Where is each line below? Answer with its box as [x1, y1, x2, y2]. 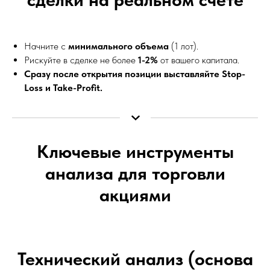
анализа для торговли [45, 162, 225, 184]
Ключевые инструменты [36, 140, 234, 162]
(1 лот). [169, 40, 198, 52]
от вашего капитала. [158, 54, 239, 66]
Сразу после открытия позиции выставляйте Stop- [24, 67, 245, 80]
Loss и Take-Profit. [24, 81, 102, 93]
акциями [99, 183, 171, 206]
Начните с [24, 40, 68, 52]
